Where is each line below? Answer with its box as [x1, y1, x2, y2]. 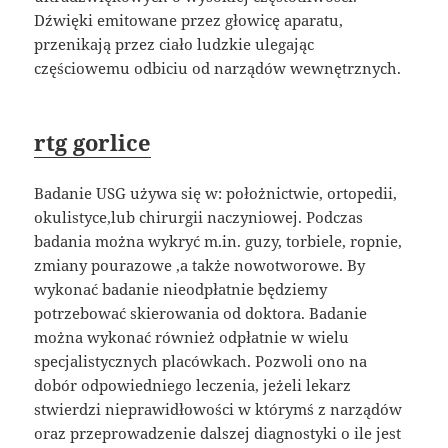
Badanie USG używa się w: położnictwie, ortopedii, [34, 182, 398, 203]
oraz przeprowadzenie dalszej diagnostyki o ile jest [34, 422, 402, 443]
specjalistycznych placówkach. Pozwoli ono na [34, 350, 368, 371]
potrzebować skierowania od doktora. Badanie [34, 302, 368, 323]
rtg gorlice [34, 126, 152, 157]
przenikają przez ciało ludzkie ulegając [34, 33, 315, 54]
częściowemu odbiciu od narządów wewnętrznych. [34, 57, 402, 78]
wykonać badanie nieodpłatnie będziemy [34, 278, 328, 299]
